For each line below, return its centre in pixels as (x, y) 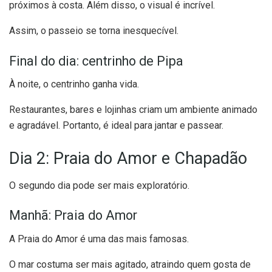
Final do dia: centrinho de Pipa (96, 61)
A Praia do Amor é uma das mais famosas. (99, 239)
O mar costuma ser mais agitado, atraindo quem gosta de (130, 264)
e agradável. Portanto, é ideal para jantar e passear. (116, 126)
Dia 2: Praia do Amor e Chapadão (128, 158)
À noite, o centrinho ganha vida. (74, 84)
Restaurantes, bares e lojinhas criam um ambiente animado (133, 110)
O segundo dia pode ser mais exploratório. (99, 185)
